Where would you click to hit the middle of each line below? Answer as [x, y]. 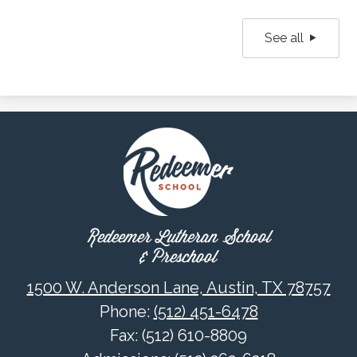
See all [288, 37]
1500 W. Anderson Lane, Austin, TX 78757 [178, 288]
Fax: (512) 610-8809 [178, 336]
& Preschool [178, 258]
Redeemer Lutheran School [178, 238]
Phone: [126, 312]
